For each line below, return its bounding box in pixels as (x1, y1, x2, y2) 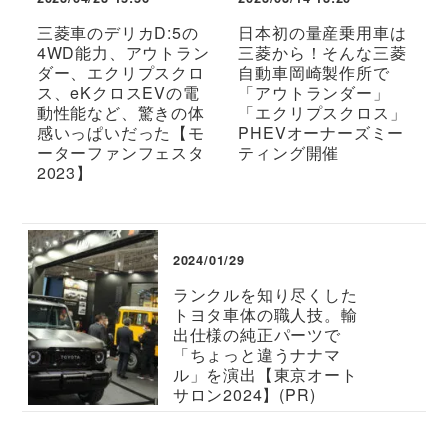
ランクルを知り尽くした (172, 282, 358, 306)
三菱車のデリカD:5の (36, 20, 199, 44)
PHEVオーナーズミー (238, 120, 405, 144)
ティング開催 (238, 140, 340, 164)
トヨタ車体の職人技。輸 (172, 302, 358, 326)
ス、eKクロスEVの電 (36, 80, 200, 104)
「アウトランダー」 (238, 80, 390, 104)
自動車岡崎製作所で (238, 60, 390, 84)
